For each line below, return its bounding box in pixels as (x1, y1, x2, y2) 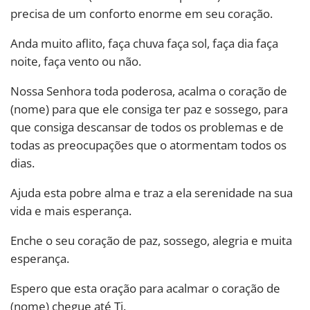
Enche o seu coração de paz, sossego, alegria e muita (10, 232, 292, 248)
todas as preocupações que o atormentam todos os (10, 136, 286, 153)
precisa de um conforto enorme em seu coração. (10, 5, 273, 21)
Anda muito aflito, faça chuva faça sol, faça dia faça (10, 35, 278, 51)
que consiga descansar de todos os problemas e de (10, 118, 284, 135)
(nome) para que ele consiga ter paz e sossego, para (10, 100, 288, 117)
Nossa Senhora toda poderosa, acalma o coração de (10, 82, 287, 99)
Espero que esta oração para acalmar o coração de (10, 280, 280, 296)
